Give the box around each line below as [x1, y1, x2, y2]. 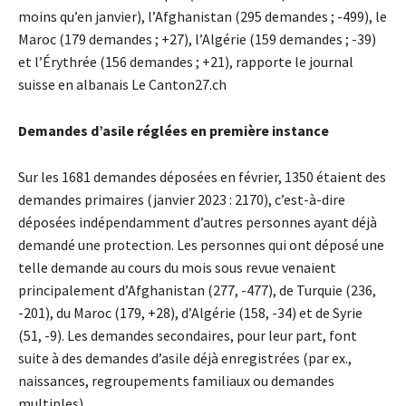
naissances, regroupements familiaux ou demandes [18, 372, 334, 391]
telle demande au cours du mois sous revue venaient [18, 258, 336, 277]
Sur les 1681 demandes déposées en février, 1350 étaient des [18, 168, 386, 187]
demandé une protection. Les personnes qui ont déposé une [18, 236, 384, 255]
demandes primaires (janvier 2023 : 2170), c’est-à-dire [18, 190, 345, 209]
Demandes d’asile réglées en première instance [18, 121, 329, 140]
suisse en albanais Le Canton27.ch [18, 75, 227, 94]
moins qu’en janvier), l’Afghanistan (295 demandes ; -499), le [18, 7, 387, 26]
